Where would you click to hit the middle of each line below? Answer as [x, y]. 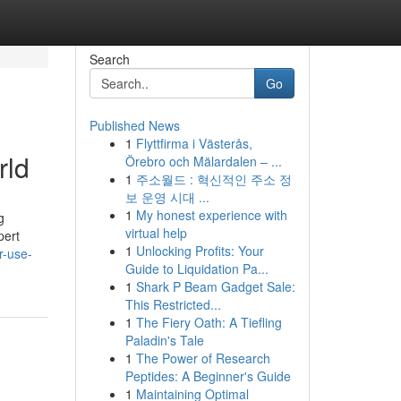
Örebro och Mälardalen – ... [203, 161]
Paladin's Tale [164, 340]
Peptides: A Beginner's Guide [208, 376]
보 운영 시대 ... [167, 197]
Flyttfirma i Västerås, [194, 143]
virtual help [156, 233]
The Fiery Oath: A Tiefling [209, 322]
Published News [134, 125]
